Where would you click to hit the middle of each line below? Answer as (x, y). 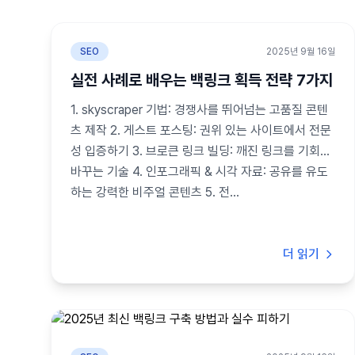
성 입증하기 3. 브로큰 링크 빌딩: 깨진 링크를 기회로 (201, 151)
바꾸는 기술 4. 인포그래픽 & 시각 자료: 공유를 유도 (199, 172)
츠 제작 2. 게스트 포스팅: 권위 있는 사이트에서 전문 (201, 130)
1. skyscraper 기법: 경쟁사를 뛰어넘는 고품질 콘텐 (199, 110)
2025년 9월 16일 (301, 52)
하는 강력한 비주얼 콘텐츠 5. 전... (155, 192)
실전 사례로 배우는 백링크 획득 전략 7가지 (202, 80)
